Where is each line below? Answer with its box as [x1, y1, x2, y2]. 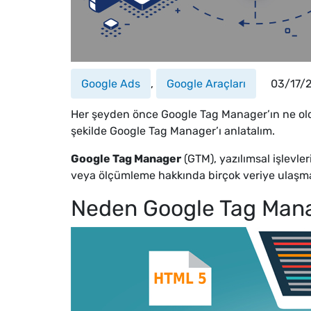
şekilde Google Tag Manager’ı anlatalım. [71, 124, 275, 137]
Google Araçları [167, 77, 246, 90]
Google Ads [81, 77, 140, 90]
